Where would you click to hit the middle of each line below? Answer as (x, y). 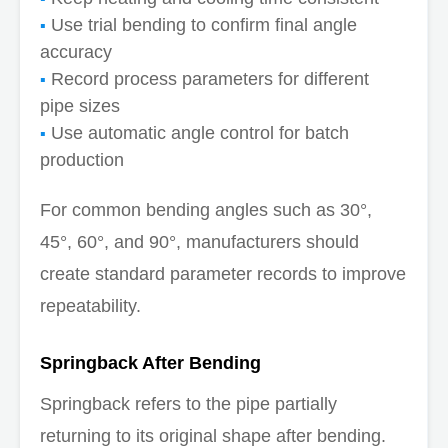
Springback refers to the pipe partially (188, 403)
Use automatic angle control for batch (200, 132)
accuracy (76, 51)
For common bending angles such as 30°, (206, 209)
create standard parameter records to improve (223, 273)
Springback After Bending (150, 362)
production (82, 159)
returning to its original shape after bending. (213, 435)
